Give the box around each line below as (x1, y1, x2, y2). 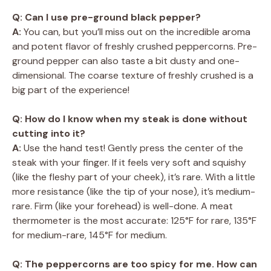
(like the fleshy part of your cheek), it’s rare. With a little (12, 171, 255, 184)
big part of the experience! (12, 83, 129, 97)
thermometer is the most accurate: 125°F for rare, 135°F (12, 214, 256, 227)
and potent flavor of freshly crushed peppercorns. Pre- (12, 40, 257, 53)
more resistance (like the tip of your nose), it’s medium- (12, 185, 255, 198)
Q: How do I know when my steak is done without (12, 113, 247, 126)
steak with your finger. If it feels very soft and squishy (12, 156, 246, 169)
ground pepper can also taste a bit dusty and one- (12, 54, 240, 68)
